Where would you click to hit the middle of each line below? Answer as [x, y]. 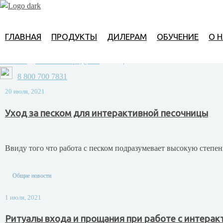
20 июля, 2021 [25, 92]
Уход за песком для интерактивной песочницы [107, 113]
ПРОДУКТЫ [74, 37]
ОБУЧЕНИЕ [178, 37]
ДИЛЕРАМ [127, 37]
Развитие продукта [67, 60]
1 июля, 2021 [23, 197]
